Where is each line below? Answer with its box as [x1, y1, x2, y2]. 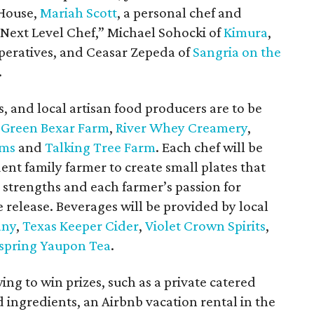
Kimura [224, 24, 268, 41]
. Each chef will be [156, 139, 263, 156]
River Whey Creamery [116, 119, 247, 136]
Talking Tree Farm [45, 139, 156, 156]
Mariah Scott [40, 4, 117, 21]
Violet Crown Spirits [145, 217, 266, 234]
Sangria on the [193, 43, 281, 60]
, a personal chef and [117, 4, 242, 21]
